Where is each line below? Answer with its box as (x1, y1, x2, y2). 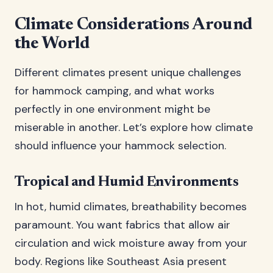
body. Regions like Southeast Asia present (15, 254, 227, 269)
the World (15, 35, 90, 52)
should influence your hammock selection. (15, 138, 226, 153)
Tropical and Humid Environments (15, 175, 239, 190)
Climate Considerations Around (15, 16, 253, 34)
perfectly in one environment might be (15, 102, 210, 116)
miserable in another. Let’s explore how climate (15, 120, 253, 135)
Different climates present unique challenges (15, 65, 241, 80)
